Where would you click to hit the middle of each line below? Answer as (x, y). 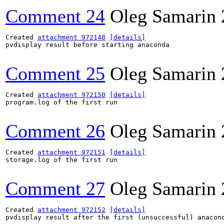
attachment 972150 (71, 95)
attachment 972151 (71, 152)
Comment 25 (55, 73)
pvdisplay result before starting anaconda (87, 45)
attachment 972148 (71, 37)
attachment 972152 (71, 210)
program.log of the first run (61, 102)
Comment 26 (55, 131)
